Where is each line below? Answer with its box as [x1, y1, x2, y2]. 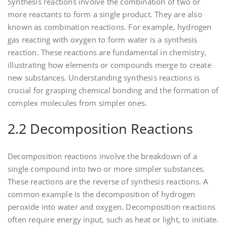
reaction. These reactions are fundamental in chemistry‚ [8, 47, 207, 58]
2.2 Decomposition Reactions [8, 119, 193, 138]
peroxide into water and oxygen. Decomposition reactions [8, 202, 216, 212]
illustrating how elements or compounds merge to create [8, 60, 211, 70]
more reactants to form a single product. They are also [8, 9, 202, 20]
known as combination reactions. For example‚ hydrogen [8, 22, 212, 32]
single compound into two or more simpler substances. [8, 164, 206, 174]
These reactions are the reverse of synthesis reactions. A [8, 176, 208, 187]
